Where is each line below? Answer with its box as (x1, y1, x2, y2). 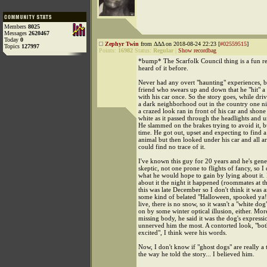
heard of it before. (138, 64, 188, 72)
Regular (153, 47, 173, 54)
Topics (4, 43, 21, 49)
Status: (133, 47, 153, 54)
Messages (4, 30, 29, 36)
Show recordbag (178, 47, 216, 54)
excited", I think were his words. (138, 229, 227, 236)
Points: (99, 47, 118, 54)
